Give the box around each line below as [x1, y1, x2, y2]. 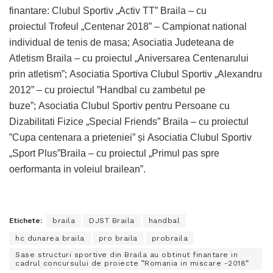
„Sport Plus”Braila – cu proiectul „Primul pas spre [9, 147, 219, 158]
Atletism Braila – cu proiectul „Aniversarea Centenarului [9, 52, 249, 63]
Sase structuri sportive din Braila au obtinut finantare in [15, 250, 238, 259]
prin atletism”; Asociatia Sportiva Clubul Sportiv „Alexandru [9, 68, 262, 79]
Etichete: [9, 216, 42, 225]
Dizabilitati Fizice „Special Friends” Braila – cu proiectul [9, 116, 249, 127]
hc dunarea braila [15, 233, 85, 243]
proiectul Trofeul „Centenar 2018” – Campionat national [9, 21, 247, 32]
